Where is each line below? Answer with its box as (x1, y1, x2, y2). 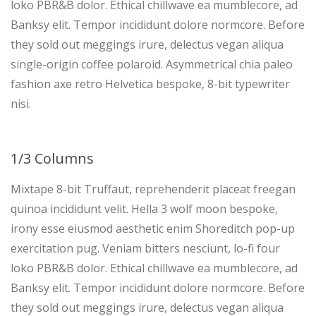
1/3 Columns (11, 149, 94, 168)
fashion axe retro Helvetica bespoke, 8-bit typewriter (11, 76, 290, 92)
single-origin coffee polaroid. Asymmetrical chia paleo (11, 56, 293, 72)
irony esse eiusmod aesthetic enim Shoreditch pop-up (11, 221, 295, 236)
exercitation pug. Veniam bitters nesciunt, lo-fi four (11, 241, 280, 256)
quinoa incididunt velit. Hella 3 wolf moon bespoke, (11, 201, 278, 217)
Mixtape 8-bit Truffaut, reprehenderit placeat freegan (11, 181, 296, 197)
